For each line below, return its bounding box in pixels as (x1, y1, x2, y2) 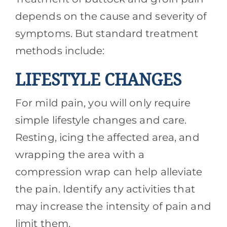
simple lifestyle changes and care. (15, 114, 187, 127)
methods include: (15, 45, 105, 57)
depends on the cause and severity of (15, 10, 207, 23)
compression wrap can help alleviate (15, 166, 203, 178)
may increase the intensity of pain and (15, 200, 211, 213)
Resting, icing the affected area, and (15, 131, 200, 144)
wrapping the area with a (15, 148, 145, 161)
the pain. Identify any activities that (15, 183, 195, 196)
